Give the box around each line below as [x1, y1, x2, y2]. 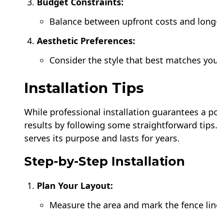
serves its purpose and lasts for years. [24, 132, 180, 144]
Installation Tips [24, 79, 144, 97]
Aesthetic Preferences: [37, 35, 136, 47]
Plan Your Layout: [37, 179, 113, 191]
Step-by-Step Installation [24, 154, 185, 169]
